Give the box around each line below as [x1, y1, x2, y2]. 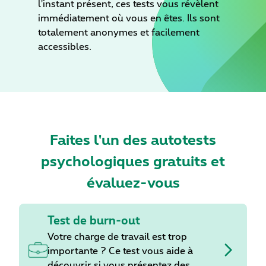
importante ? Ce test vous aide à [47, 246, 193, 256]
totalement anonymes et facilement [38, 28, 199, 38]
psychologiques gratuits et [41, 155, 225, 170]
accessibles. [38, 42, 91, 52]
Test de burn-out [47, 216, 140, 227]
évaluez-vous [86, 176, 180, 191]
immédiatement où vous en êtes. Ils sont [38, 14, 220, 24]
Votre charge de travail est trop [47, 232, 187, 242]
